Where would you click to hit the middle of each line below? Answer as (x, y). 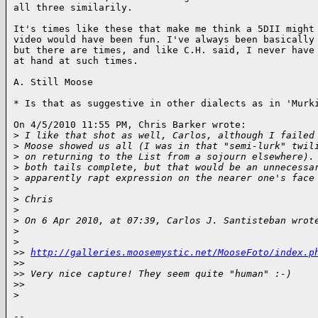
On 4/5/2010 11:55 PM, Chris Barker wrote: (130, 125)
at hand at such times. (76, 61)
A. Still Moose (53, 82)
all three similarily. (73, 8)
